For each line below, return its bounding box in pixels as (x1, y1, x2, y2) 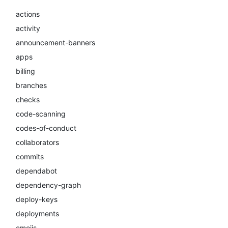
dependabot (16, 166, 57, 175)
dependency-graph (16, 181, 81, 189)
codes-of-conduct (16, 124, 76, 132)
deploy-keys (16, 195, 58, 204)
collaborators (16, 138, 59, 147)
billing (16, 67, 35, 75)
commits (16, 152, 44, 161)
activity (16, 24, 40, 33)
